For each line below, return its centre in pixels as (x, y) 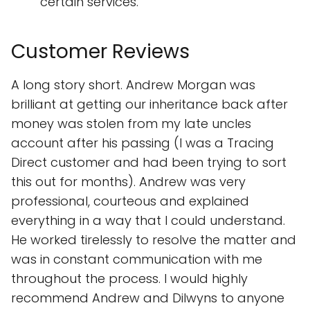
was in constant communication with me (137, 259)
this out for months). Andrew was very (128, 182)
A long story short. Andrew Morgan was (133, 85)
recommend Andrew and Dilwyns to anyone (148, 298)
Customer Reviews (100, 52)
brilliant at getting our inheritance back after (149, 104)
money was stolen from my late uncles (131, 124)
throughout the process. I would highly (129, 279)
